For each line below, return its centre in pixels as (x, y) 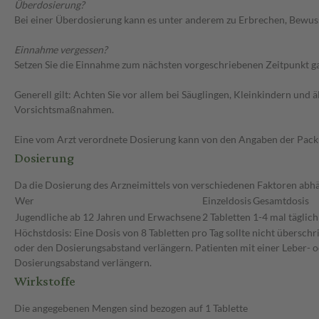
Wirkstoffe (45, 282)
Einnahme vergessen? (61, 50)
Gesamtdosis (281, 201)
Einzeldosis (227, 201)
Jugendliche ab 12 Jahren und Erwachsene (108, 217)
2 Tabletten (226, 217)
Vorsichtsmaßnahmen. (64, 110)
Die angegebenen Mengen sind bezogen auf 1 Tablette (131, 308)
